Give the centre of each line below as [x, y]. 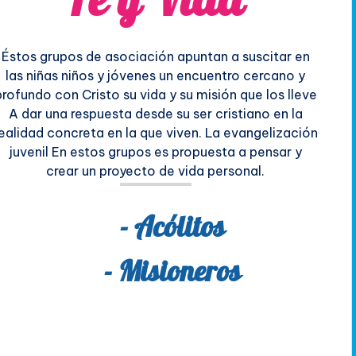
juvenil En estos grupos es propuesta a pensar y [155, 151]
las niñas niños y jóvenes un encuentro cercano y [156, 75]
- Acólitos [173, 230]
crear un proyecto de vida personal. [156, 170]
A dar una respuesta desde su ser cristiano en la [155, 113]
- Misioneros [173, 275]
